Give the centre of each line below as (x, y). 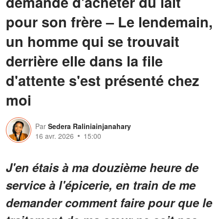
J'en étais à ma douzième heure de (102, 167)
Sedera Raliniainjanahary (89, 126)
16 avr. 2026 (55, 136)
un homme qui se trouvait (93, 41)
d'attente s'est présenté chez (103, 80)
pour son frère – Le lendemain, (109, 21)
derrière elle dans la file (84, 60)
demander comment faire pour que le (109, 202)
